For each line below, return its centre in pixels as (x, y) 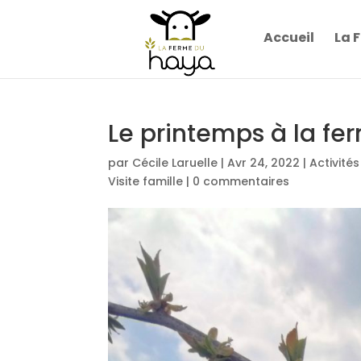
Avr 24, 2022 (264, 163)
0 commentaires (241, 181)
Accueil (289, 37)
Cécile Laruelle (175, 163)
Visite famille (146, 181)
